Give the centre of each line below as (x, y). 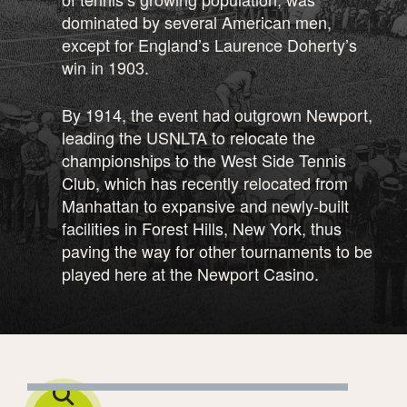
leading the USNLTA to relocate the (189, 137)
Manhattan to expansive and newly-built (205, 205)
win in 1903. (105, 67)
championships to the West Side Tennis (204, 159)
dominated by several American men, (197, 21)
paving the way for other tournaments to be (217, 250)
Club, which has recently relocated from (205, 182)
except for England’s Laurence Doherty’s (209, 44)
